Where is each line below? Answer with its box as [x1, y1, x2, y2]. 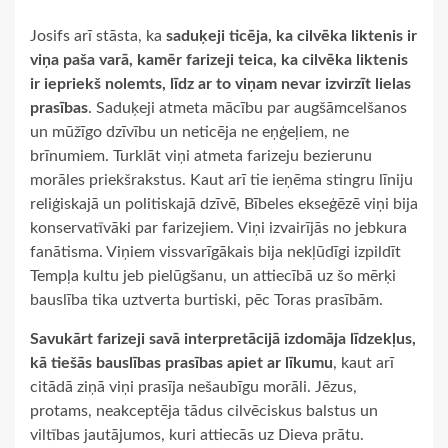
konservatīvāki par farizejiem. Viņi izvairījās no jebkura [30, 219, 407, 236]
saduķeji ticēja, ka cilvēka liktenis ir [166, 27, 417, 44]
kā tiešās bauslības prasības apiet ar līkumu [30, 354, 333, 371]
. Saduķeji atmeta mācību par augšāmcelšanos [88, 99, 407, 116]
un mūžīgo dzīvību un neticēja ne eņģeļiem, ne [30, 123, 349, 140]
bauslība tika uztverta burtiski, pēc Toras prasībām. [30, 291, 383, 308]
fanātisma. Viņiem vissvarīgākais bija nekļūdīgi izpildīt [30, 243, 401, 260]
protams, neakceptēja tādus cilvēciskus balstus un [30, 402, 378, 419]
